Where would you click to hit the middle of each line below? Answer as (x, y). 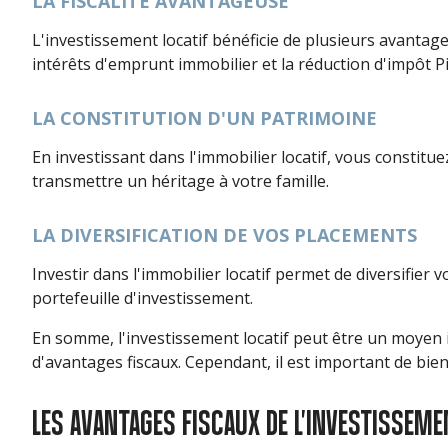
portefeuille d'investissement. (142, 298)
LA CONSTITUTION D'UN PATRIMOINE (204, 118)
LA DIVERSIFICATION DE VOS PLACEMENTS (224, 235)
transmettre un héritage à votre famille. (180, 181)
